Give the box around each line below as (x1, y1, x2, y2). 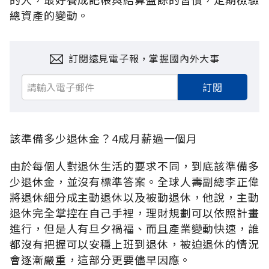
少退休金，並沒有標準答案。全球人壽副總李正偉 (10, 173, 259, 189)
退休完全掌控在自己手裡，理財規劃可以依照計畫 (10, 204, 259, 220)
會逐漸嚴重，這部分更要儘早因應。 (10, 251, 192, 267)
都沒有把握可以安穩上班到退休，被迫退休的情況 (10, 235, 259, 252)
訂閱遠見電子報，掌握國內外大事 (68, 51, 220, 66)
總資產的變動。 (10, 7, 89, 23)
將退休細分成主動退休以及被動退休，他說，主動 (10, 189, 259, 205)
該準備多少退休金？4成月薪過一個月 (10, 130, 198, 146)
